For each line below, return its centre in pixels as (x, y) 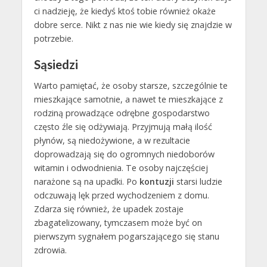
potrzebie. (53, 38)
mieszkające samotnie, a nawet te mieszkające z (128, 100)
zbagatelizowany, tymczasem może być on (118, 223)
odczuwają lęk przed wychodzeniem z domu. (121, 195)
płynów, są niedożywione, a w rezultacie (112, 141)
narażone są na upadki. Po (86, 182)
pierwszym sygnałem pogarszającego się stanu (126, 237)
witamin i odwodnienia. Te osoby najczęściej (121, 168)
